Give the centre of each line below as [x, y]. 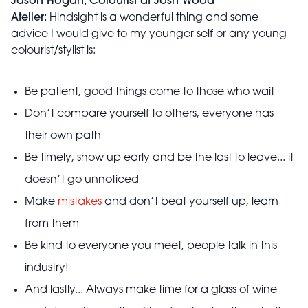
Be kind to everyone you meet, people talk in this [151, 246]
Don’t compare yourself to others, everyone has [149, 114]
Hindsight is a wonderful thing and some [153, 18]
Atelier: [29, 18]
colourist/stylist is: [53, 51]
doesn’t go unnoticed [82, 180]
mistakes [80, 202]
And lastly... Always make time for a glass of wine [151, 290]
